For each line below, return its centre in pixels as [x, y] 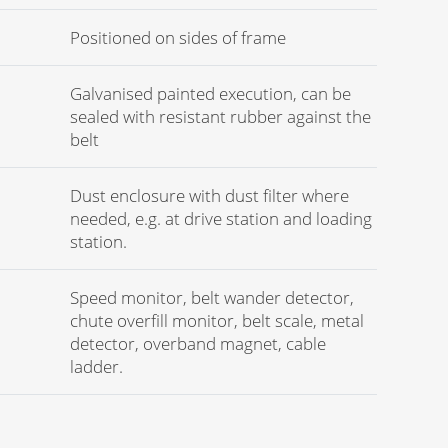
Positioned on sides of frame [178, 37]
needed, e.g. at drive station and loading [221, 218]
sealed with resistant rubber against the [220, 116]
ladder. [96, 366]
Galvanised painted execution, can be [210, 93]
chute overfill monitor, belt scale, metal [217, 320]
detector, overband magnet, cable [198, 343]
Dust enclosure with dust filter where [209, 195]
